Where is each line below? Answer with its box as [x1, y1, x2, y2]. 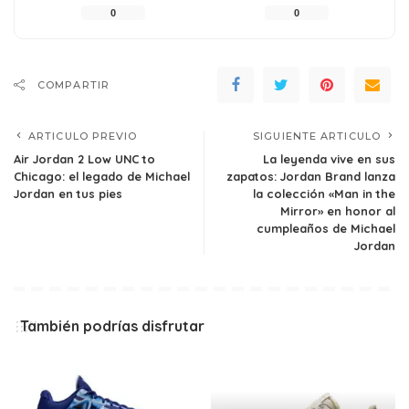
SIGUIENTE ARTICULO [253, 130, 381, 143]
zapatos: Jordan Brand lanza [226, 169, 395, 184]
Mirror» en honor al [280, 204, 395, 219]
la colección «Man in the [253, 186, 395, 202]
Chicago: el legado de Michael [14, 169, 190, 184]
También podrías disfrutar [20, 317, 204, 336]
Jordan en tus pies [14, 186, 122, 202]
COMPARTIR [37, 79, 110, 92]
